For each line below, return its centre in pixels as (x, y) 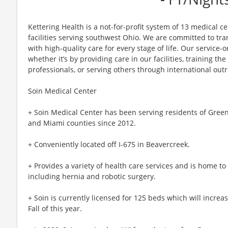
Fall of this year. (55, 208)
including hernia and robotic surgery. (92, 176)
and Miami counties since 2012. (82, 123)
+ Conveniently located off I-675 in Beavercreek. (109, 144)
